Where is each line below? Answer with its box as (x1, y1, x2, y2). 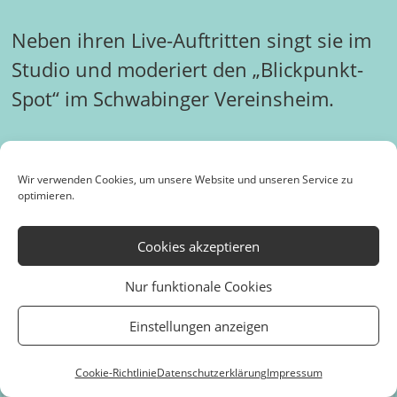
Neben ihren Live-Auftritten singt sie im (11, 27, 371, 55)
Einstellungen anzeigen (128, 316, 269, 335)
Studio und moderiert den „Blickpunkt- (11, 56, 363, 84)
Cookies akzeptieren (137, 237, 260, 255)
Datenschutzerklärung (156, 365, 267, 380)
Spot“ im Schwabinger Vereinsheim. (11, 85, 334, 113)
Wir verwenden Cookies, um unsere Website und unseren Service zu (18, 172, 353, 187)
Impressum (266, 365, 323, 380)
